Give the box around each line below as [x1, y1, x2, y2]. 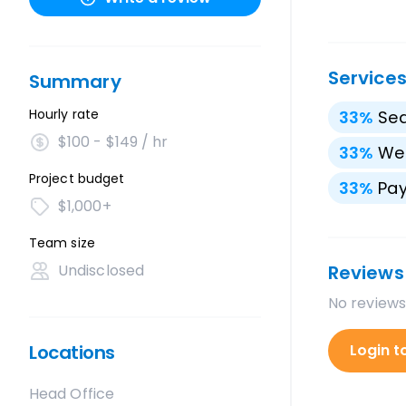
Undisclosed [58, 260, 144, 281]
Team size [29, 234, 95, 252]
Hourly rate [29, 105, 99, 123]
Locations [29, 340, 115, 365]
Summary [29, 69, 121, 94]
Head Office [29, 383, 114, 404]
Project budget [29, 169, 125, 188]
